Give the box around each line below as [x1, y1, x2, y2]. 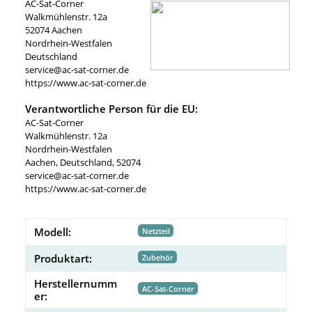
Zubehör [141, 251, 173, 263]
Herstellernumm [34, 276, 117, 290]
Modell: [34, 224, 71, 239]
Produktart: [34, 251, 92, 265]
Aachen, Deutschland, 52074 [25, 155, 141, 169]
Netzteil [141, 225, 170, 236]
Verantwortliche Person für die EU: [25, 101, 198, 116]
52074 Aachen [25, 23, 82, 36]
